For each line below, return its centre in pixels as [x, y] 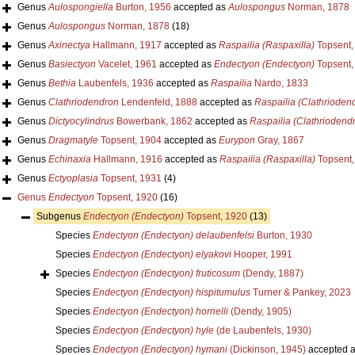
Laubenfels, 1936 [115, 83]
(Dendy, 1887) [271, 273]
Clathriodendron [83, 102]
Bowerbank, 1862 [153, 121]
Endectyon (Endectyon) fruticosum [166, 273]
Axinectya [69, 45]
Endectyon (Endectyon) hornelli [160, 311]
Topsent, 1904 [130, 140]
